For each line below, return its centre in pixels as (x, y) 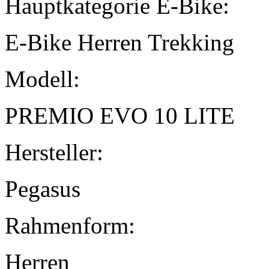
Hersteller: (54, 153)
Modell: (42, 79)
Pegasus (43, 189)
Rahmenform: (70, 226)
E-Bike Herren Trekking (119, 43)
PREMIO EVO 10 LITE (120, 116)
